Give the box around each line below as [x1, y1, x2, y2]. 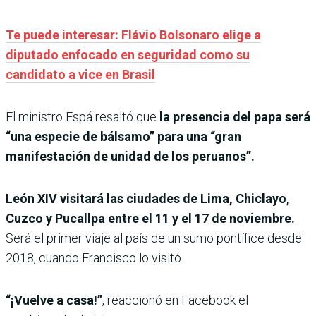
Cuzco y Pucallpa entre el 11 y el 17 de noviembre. [6, 210, 295, 226]
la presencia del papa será [159, 109, 310, 124]
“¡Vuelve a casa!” [6, 292, 102, 308]
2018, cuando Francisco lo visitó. [6, 250, 183, 265]
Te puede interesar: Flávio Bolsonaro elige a [6, 27, 261, 42]
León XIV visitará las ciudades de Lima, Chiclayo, [6, 190, 290, 206]
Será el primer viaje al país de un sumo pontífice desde [6, 230, 302, 245]
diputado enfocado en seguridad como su [6, 47, 250, 62]
